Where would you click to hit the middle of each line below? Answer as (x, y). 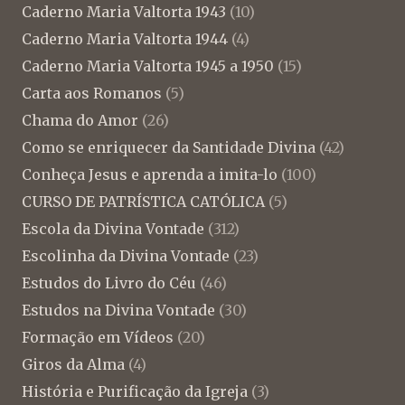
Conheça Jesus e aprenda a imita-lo (150, 174)
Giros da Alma (73, 364)
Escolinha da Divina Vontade (126, 255)
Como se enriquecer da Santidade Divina (169, 147)
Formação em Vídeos (98, 337)
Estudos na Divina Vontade (118, 310)
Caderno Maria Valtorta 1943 (124, 11)
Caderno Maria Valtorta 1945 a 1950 (148, 66)
